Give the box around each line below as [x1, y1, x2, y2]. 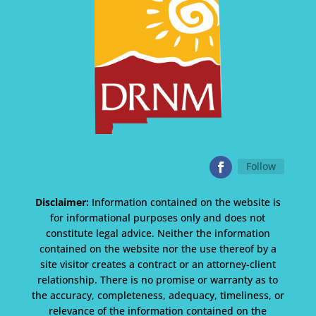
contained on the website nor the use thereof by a [39, 241, 276, 255]
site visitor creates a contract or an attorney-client [39, 257, 276, 271]
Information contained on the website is [88, 195, 281, 209]
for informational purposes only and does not [50, 210, 266, 224]
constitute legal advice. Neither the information [45, 226, 270, 240]
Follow [246, 159, 276, 174]
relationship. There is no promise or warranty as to [37, 272, 279, 286]
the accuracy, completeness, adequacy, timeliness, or [31, 288, 284, 302]
